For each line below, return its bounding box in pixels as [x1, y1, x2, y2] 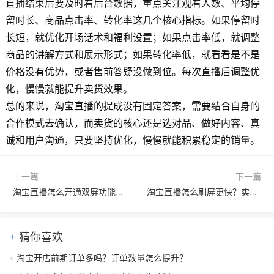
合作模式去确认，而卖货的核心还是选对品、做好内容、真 [5, 116, 260, 129]
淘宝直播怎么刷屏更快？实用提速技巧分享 [250, 186, 257, 197]
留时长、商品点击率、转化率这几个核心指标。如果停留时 [5, 13, 260, 26]
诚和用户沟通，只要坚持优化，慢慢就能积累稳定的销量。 [5, 133, 260, 146]
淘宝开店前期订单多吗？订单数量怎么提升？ [17, 253, 188, 264]
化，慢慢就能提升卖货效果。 [5, 82, 133, 95]
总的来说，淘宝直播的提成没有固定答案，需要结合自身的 [5, 99, 260, 112]
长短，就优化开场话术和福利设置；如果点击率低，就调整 [5, 31, 260, 43]
